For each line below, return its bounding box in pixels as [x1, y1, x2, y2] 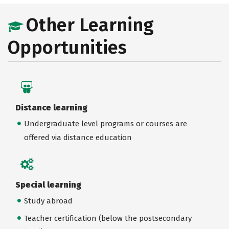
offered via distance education [24, 132, 132, 142]
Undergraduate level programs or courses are [24, 119, 187, 128]
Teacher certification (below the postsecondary [24, 213, 192, 223]
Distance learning [15, 103, 87, 112]
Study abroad [24, 196, 73, 205]
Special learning [15, 179, 81, 190]
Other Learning [26, 14, 154, 36]
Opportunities [8, 36, 127, 59]
